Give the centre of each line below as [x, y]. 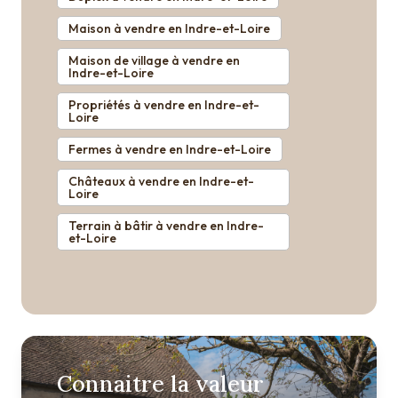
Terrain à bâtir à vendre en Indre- [166, 225]
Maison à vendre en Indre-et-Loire [169, 28]
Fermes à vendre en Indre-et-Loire [170, 149]
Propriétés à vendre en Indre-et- [164, 104]
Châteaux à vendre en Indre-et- [161, 181]
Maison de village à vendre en [154, 60]
